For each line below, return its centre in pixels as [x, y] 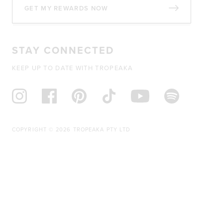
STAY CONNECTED [63, 50]
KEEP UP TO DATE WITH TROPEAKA [73, 68]
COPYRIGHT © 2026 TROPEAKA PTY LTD [71, 130]
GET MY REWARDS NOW [66, 8]
